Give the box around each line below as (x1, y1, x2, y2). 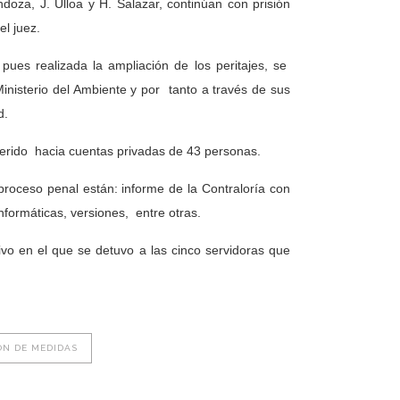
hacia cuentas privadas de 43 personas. (35, 144, 261, 158)
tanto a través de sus (168, 82, 291, 96)
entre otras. (136, 205, 201, 220)
